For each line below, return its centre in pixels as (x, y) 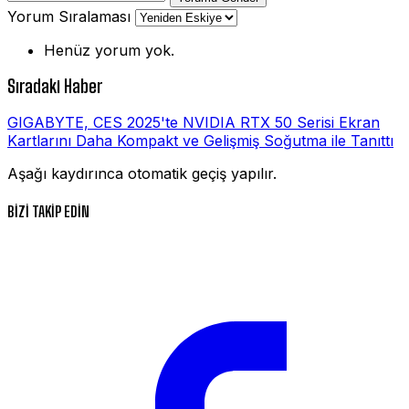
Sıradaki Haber (55, 86)
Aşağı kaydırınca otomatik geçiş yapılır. (142, 174)
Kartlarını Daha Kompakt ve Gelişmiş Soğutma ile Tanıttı (200, 141)
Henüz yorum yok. (109, 50)
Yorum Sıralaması (69, 16)
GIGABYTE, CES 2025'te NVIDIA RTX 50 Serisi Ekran (194, 123)
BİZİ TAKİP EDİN (48, 211)
